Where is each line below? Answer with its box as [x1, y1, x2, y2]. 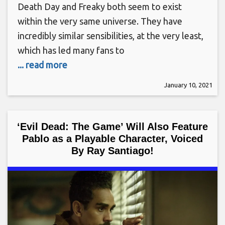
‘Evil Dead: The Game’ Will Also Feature [17, 121, 208, 132]
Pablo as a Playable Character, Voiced [22, 133, 203, 144]
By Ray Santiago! [71, 145, 154, 156]
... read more [18, 60, 67, 70]
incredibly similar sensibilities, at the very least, [18, 31, 203, 41]
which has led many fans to [18, 45, 125, 55]
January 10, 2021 [164, 81, 212, 88]
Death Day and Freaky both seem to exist [18, 2, 182, 12]
